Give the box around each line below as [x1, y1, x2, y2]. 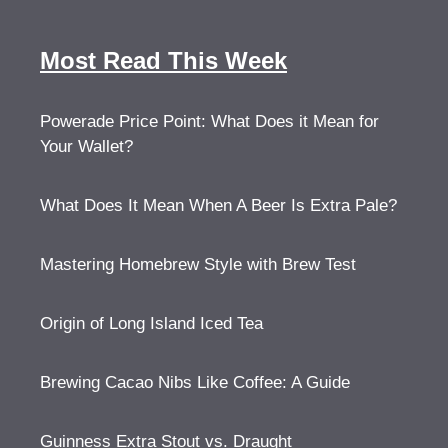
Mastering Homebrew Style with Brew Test [40, 255, 356, 274]
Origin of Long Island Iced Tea [40, 314, 263, 333]
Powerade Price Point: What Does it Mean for [40, 112, 379, 131]
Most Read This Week [40, 47, 287, 74]
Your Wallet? [40, 137, 133, 156]
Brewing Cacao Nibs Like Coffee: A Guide [40, 373, 350, 392]
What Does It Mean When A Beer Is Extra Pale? [40, 196, 397, 215]
